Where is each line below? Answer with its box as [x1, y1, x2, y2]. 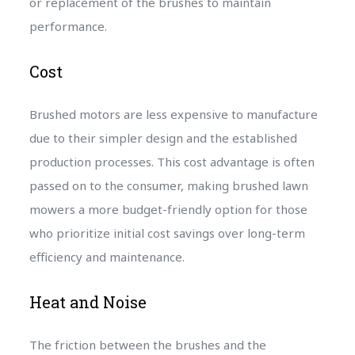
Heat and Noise [29, 291, 147, 312]
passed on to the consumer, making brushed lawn [29, 177, 308, 193]
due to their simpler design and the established [29, 129, 297, 146]
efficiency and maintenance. [29, 248, 185, 265]
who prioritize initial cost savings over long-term [29, 224, 305, 241]
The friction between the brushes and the [29, 336, 266, 353]
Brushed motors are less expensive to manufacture [29, 105, 318, 122]
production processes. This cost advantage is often [29, 153, 315, 170]
